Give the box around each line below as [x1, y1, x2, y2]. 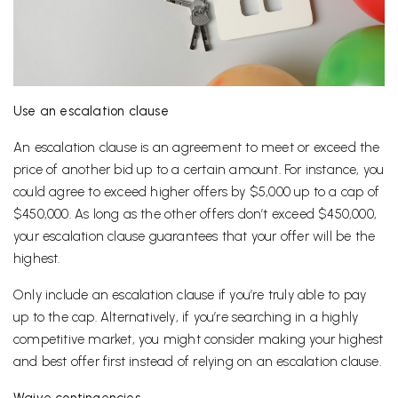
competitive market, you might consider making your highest [13, 331, 384, 348]
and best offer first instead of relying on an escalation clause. [13, 354, 381, 370]
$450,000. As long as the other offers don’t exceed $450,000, [13, 206, 378, 223]
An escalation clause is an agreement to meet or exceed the [13, 139, 380, 156]
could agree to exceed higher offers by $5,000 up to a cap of [13, 184, 380, 201]
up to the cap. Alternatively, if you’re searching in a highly [13, 309, 359, 326]
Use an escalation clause [13, 103, 169, 120]
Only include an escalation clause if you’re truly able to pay [13, 287, 367, 304]
